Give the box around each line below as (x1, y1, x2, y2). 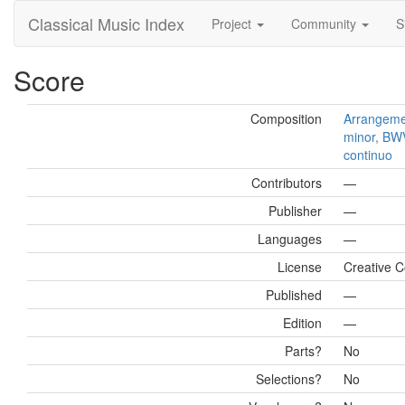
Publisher (268, 202, 322, 220)
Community (291, 14, 360, 33)
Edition (283, 314, 322, 332)
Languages (258, 230, 322, 248)
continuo (344, 146, 392, 164)
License (278, 258, 322, 276)
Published (266, 286, 322, 304)
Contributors (251, 174, 322, 192)
